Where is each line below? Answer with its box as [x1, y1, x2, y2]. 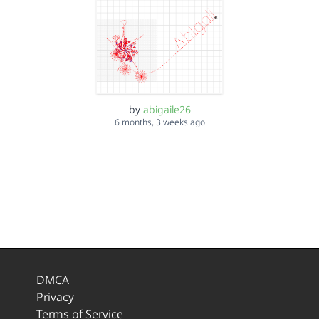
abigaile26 [142, 103, 191, 117]
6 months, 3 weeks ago [114, 116, 205, 129]
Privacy [36, 289, 74, 305]
